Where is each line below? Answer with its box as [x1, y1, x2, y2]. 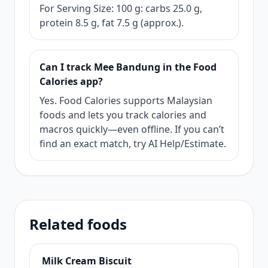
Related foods [29, 214, 127, 234]
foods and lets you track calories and [39, 108, 206, 121]
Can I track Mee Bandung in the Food [39, 60, 217, 74]
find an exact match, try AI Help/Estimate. [39, 137, 226, 150]
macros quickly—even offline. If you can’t [39, 123, 224, 136]
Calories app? [39, 75, 103, 88]
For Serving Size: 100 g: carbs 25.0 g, [39, 2, 202, 15]
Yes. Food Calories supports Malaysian [39, 94, 212, 107]
